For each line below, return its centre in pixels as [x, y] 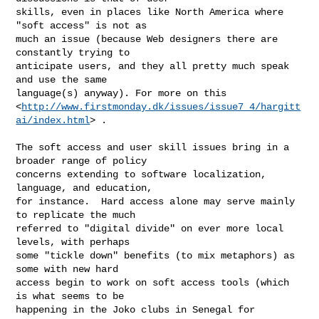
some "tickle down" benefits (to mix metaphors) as [156, 255]
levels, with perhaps [73, 242]
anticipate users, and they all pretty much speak [153, 66]
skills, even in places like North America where [150, 12]
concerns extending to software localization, [141, 174]
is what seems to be [70, 296]
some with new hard [67, 269]
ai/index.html [53, 120]
